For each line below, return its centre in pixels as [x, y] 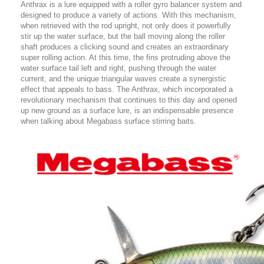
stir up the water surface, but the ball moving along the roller [123, 37]
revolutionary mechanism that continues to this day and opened [129, 100]
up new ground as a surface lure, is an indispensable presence [127, 111]
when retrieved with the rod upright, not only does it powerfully [126, 26]
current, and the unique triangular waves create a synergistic [123, 79]
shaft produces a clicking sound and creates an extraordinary [125, 47]
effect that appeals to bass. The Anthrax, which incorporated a [127, 90]
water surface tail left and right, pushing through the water [118, 68]
